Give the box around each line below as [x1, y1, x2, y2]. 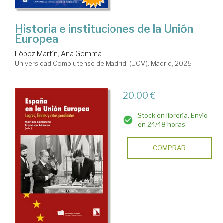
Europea [15, 32, 58, 46]
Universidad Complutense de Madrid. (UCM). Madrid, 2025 [15, 59, 192, 68]
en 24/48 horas [137, 120, 185, 129]
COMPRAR [152, 144, 186, 152]
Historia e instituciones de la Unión [15, 22, 193, 36]
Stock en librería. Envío [137, 111, 208, 120]
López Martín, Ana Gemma [15, 49, 102, 58]
